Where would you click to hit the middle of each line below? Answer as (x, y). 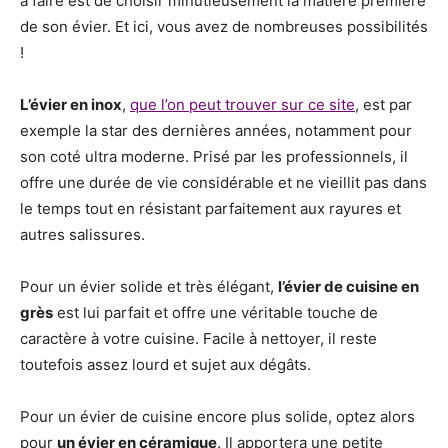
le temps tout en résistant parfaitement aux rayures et (210, 208)
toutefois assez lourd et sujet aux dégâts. (165, 364)
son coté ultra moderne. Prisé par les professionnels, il (214, 156)
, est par (383, 104)
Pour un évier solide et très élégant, (149, 286)
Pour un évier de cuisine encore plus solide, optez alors (217, 416)
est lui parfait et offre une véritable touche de (215, 312)
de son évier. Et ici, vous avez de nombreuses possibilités (224, 26)
